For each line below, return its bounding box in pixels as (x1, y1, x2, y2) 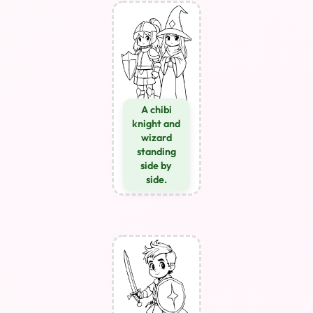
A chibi (140, 103, 172, 116)
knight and (132, 117, 181, 130)
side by (140, 159, 173, 172)
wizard (140, 131, 172, 144)
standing (136, 145, 176, 158)
